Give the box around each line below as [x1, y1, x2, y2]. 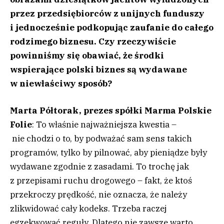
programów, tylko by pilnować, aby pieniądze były [10, 147, 207, 158]
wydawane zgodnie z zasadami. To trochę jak [10, 161, 189, 172]
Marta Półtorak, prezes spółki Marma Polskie [10, 105, 211, 116]
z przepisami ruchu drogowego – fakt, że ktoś [10, 175, 192, 186]
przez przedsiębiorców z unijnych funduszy [10, 8, 204, 19]
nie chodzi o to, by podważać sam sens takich [10, 133, 192, 144]
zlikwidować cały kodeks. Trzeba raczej [10, 203, 167, 214]
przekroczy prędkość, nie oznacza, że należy [10, 189, 187, 200]
